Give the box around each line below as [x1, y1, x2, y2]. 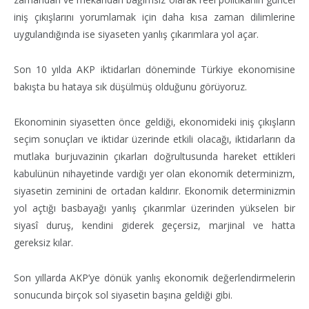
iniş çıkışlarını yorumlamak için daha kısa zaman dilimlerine [14, 10, 295, 23]
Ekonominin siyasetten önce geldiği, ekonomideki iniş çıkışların [14, 114, 295, 128]
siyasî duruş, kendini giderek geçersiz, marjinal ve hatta [14, 218, 295, 232]
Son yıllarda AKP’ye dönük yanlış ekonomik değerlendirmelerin [14, 270, 295, 284]
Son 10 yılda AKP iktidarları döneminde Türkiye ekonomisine [14, 62, 295, 76]
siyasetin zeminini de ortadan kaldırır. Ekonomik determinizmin [14, 183, 295, 197]
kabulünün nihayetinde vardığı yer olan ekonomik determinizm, [14, 166, 295, 180]
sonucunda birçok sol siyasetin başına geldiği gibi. [14, 288, 232, 301]
